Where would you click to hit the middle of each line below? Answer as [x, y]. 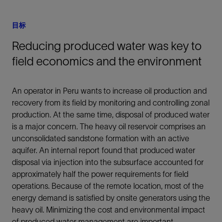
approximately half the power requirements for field [100, 174]
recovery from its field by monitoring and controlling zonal [111, 103]
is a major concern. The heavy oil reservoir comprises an [109, 127]
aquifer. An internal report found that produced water [104, 150]
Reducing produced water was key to [107, 46]
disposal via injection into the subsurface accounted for [108, 162]
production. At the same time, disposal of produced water [111, 115]
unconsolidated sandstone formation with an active [101, 139]
